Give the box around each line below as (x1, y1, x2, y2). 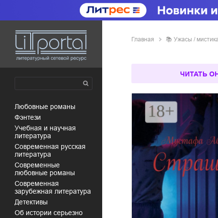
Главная (131, 36, 154, 43)
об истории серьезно (20, 209, 83, 217)
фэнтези (20, 113, 41, 121)
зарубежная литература (15, 187, 91, 195)
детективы (19, 198, 48, 206)
